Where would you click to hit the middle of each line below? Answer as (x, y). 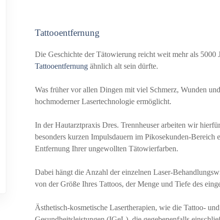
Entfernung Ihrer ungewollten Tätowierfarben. (106, 148)
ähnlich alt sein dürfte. (123, 66)
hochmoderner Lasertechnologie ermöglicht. (103, 101)
